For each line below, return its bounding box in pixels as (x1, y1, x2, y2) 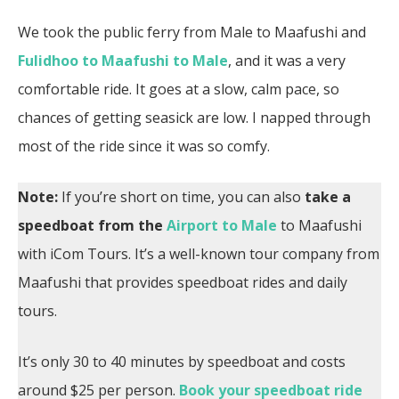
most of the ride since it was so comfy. (18, 135, 273, 156)
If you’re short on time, (61, 186, 215, 207)
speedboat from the (18, 215, 163, 235)
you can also (218, 186, 305, 207)
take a (305, 186, 351, 207)
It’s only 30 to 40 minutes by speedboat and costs (18, 351, 346, 371)
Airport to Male (167, 215, 277, 235)
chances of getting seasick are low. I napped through (18, 107, 370, 127)
